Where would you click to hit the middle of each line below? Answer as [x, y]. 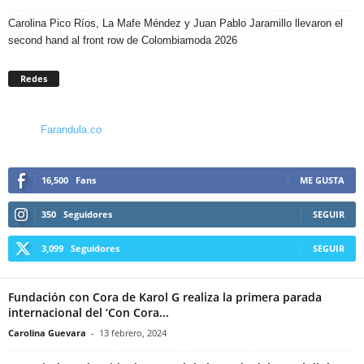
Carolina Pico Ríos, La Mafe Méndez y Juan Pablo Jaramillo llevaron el [175, 23]
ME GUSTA [322, 180]
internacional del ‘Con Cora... [89, 312]
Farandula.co [71, 129]
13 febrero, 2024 [133, 332]
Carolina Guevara [47, 332]
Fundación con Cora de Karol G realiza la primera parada [165, 297]
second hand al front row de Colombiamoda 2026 [123, 40]
